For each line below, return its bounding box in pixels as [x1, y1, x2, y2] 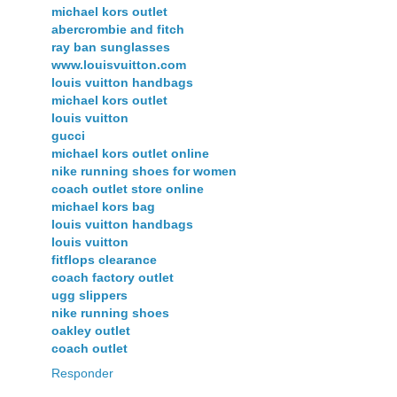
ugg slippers [51, 288, 128, 303]
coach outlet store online [51, 182, 204, 197]
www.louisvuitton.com [51, 58, 186, 73]
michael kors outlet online [51, 146, 209, 161]
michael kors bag [51, 199, 155, 214]
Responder [51, 366, 113, 381]
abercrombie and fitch [51, 22, 184, 37]
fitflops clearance [51, 253, 157, 268]
